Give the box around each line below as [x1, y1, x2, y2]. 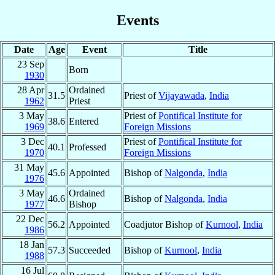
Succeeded [69, 244, 110, 255]
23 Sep [17, 58, 44, 69]
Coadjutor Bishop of [124, 219, 206, 230]
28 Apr [17, 84, 44, 95]
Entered [69, 115, 99, 126]
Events [116, 12, 159, 28]
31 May [14, 161, 44, 172]
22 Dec [16, 213, 44, 224]
